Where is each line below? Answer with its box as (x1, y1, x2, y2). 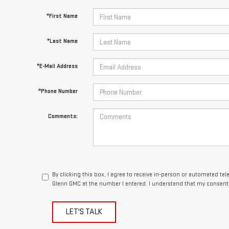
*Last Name (47, 20, 78, 28)
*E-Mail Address (36, 45, 78, 53)
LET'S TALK (66, 190, 103, 200)
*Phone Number (38, 70, 78, 78)
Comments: (48, 95, 78, 103)
